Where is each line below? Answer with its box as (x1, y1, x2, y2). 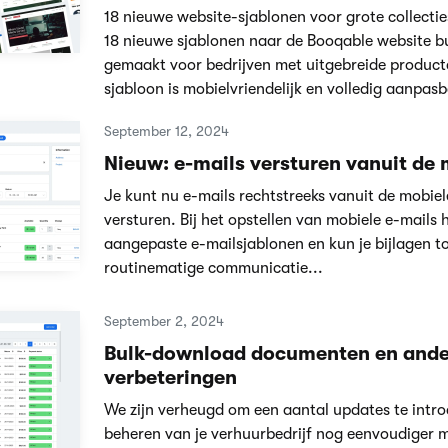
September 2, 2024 (103, 312, 224, 329)
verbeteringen (103, 365, 237, 389)
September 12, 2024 (103, 123, 229, 139)
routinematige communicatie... (103, 259, 323, 277)
